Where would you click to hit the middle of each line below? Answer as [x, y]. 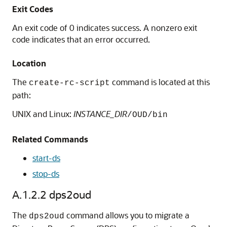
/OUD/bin [147, 115]
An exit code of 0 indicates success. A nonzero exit [105, 28]
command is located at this [160, 82]
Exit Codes [33, 9]
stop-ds [46, 174]
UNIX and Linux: [43, 114]
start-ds [46, 158]
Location [29, 63]
